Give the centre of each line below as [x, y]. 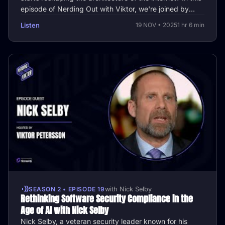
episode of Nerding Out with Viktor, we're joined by [105, 9]
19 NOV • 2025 [156, 25]
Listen [30, 25]
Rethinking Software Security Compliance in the [107, 199]
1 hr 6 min [191, 25]
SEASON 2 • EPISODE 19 [67, 189]
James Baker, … [47, 20]
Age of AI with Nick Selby [65, 210]
